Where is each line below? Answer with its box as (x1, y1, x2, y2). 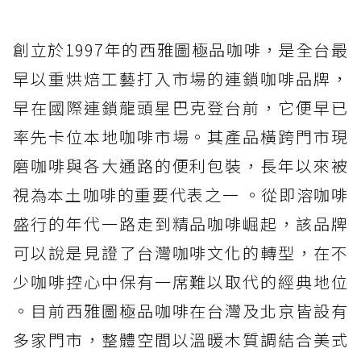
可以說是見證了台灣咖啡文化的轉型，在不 (13, 241, 348, 265)
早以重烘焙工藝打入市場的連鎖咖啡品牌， (13, 67, 348, 91)
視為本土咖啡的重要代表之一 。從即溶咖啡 (13, 183, 348, 207)
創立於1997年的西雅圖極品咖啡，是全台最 (13, 38, 348, 62)
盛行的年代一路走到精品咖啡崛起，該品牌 (13, 212, 348, 236)
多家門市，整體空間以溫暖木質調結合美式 (13, 328, 348, 352)
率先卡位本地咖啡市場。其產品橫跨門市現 (13, 125, 348, 149)
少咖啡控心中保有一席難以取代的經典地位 (13, 270, 348, 294)
